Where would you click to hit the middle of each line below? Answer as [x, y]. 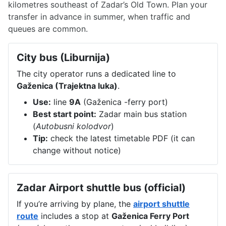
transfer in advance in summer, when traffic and [99, 16]
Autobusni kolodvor [73, 126]
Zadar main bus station [142, 114]
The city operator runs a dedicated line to [96, 73]
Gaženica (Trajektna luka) [67, 86]
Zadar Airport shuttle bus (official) [101, 187]
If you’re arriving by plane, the [75, 204]
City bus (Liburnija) [63, 57]
